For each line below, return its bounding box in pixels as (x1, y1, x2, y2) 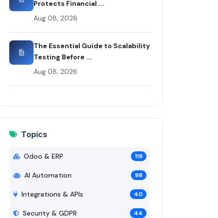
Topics (21, 129, 47, 139)
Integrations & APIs (21, 189, 83, 199)
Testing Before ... (34, 52, 92, 61)
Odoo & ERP (24, 151, 63, 161)
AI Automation (24, 170, 72, 180)
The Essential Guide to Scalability (34, 41, 150, 50)
